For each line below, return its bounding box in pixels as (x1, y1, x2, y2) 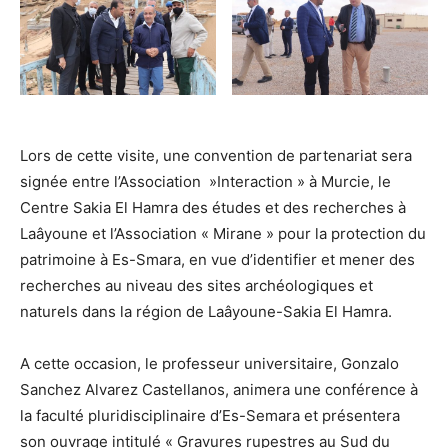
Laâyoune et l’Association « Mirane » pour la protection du (20, 224, 426, 244)
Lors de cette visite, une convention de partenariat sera (20, 146, 412, 166)
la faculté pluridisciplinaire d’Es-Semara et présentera (20, 406, 400, 426)
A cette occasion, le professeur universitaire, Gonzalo (20, 354, 399, 374)
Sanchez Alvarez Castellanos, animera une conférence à (20, 380, 418, 400)
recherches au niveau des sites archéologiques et (20, 276, 373, 296)
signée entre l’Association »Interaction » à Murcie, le (20, 172, 391, 192)
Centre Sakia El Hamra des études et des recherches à (20, 198, 406, 218)
